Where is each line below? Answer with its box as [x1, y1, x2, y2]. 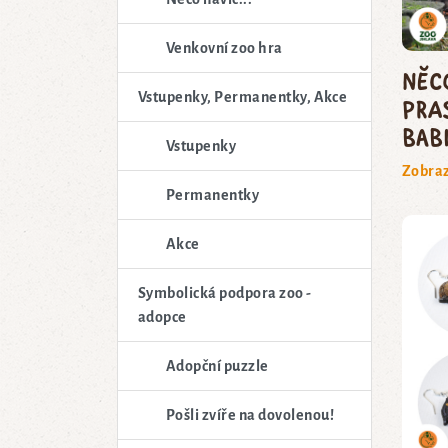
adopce [138, 308, 187, 325]
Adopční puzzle [166, 357, 269, 374]
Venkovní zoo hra [166, 39, 283, 56]
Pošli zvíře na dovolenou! [166, 406, 334, 423]
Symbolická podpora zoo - [138, 284, 312, 301]
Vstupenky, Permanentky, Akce [138, 88, 348, 105]
